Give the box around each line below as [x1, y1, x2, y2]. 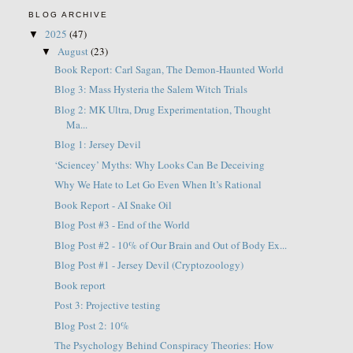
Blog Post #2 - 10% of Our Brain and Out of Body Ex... [54, 237, 287, 252]
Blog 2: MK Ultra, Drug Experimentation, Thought [54, 102, 271, 117]
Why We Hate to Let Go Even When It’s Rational [54, 177, 262, 192]
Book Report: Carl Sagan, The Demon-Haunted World [54, 61, 284, 76]
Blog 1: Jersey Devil [54, 137, 141, 152]
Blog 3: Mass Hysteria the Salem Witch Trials [54, 82, 247, 97]
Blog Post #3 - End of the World [54, 217, 190, 232]
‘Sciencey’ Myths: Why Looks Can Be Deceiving [54, 157, 265, 172]
